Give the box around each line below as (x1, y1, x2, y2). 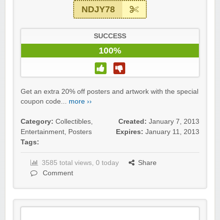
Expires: (116, 128, 143, 136)
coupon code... (21, 98, 69, 106)
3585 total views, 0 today (42, 159, 119, 167)
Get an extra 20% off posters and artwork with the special (21, 88, 198, 96)
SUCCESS (94, 32, 126, 40)
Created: (118, 118, 147, 126)
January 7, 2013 (149, 118, 199, 126)
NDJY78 (82, 4, 115, 15)
